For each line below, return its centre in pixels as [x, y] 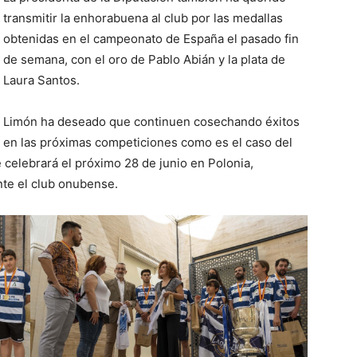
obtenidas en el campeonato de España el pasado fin [151, 39]
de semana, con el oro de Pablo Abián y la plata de [144, 59]
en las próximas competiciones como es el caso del [148, 142]
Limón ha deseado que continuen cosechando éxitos [151, 122]
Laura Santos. [41, 80]
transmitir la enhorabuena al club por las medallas [143, 18]
